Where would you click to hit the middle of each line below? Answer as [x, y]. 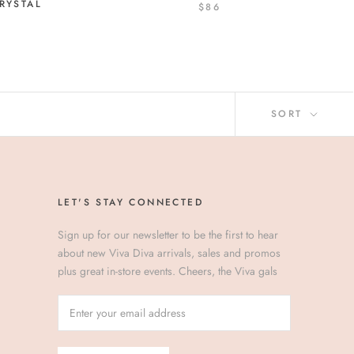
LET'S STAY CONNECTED [130, 203]
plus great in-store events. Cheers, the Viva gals [168, 271]
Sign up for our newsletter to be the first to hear [168, 235]
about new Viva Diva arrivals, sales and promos [169, 253]
